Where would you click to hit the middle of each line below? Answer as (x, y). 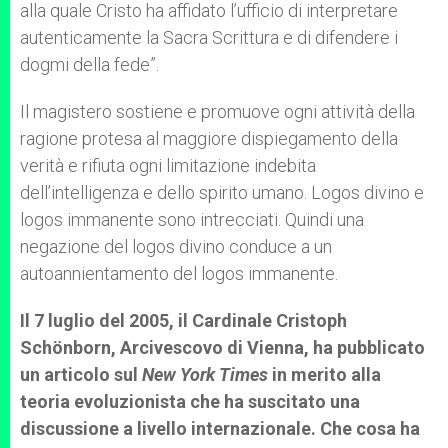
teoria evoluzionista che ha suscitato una (190, 401)
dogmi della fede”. (89, 64)
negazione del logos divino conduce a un (176, 246)
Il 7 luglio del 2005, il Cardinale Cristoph (183, 320)
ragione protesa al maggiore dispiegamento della (209, 138)
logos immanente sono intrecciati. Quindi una (192, 219)
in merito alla (324, 374)
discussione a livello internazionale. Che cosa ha (220, 428)
